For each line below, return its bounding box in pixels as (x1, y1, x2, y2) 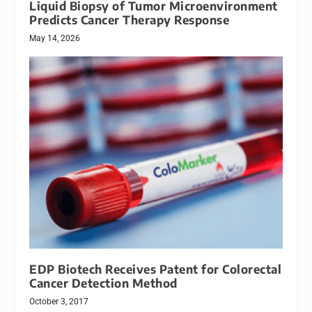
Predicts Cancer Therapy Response (29, 13, 230, 28)
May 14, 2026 (29, 33, 81, 44)
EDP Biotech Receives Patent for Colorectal (29, 262, 282, 277)
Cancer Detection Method (29, 276, 178, 291)
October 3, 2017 (29, 297, 89, 307)
